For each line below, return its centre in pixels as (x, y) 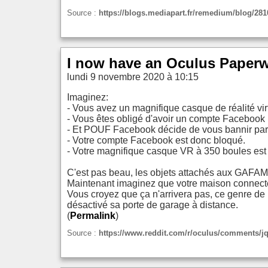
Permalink (93, 215)
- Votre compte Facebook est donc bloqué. (156, 140)
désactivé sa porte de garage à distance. (153, 205)
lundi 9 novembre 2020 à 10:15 (133, 77)
